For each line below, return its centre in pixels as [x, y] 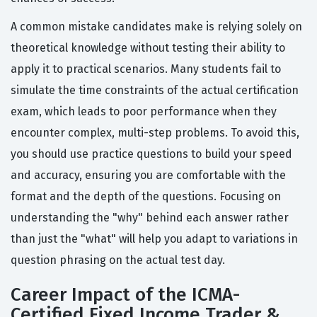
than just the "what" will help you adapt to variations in [154, 239]
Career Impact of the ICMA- [125, 295]
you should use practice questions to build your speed [151, 154]
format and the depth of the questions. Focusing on [146, 197]
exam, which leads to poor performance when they [144, 112]
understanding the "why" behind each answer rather [150, 218]
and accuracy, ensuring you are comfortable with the [148, 175]
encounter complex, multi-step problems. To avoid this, [155, 133]
